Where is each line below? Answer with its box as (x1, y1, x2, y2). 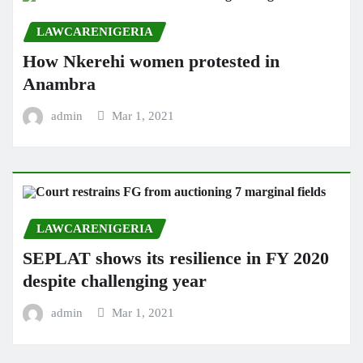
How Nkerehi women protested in (23, 50, 280, 71)
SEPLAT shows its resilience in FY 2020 (23, 248, 329, 268)
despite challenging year (23, 271, 207, 291)
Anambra (23, 73, 96, 94)
